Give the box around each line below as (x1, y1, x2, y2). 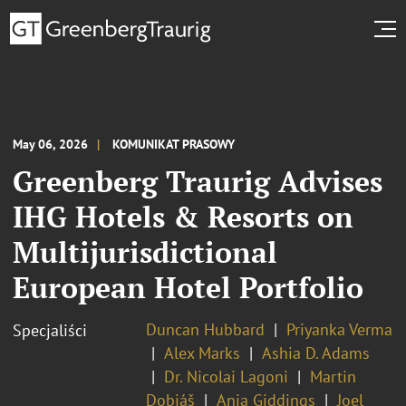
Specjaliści (13, 319, 87, 341)
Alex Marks (164, 342, 240, 363)
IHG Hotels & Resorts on (13, 197, 353, 236)
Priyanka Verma (286, 318, 392, 340)
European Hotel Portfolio (13, 267, 363, 306)
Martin (310, 365, 356, 387)
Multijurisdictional (13, 232, 277, 271)
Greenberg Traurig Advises (13, 161, 382, 200)
